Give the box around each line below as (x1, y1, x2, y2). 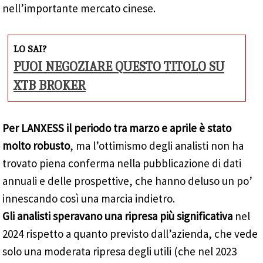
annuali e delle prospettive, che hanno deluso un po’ (2, 173, 253, 188)
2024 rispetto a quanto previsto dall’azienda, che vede (2, 226, 258, 241)
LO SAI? (14, 43, 48, 55)
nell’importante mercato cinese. (2, 1, 156, 16)
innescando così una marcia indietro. (2, 191, 176, 205)
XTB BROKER (14, 78, 86, 94)
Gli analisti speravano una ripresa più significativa (2, 208, 235, 223)
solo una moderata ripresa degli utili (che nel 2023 (2, 244, 237, 258)
